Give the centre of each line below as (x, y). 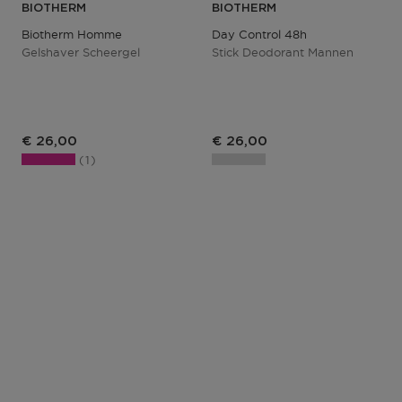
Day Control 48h (259, 34)
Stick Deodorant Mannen (283, 52)
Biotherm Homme (72, 34)
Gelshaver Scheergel (81, 52)
